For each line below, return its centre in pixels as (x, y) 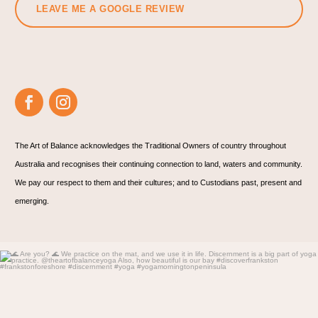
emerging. (32, 201)
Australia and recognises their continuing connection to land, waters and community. (158, 164)
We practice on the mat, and (156, 281)
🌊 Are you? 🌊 (159, 262)
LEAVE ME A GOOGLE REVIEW (110, 9)
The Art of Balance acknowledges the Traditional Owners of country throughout (150, 146)
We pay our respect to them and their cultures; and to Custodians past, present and (158, 183)
